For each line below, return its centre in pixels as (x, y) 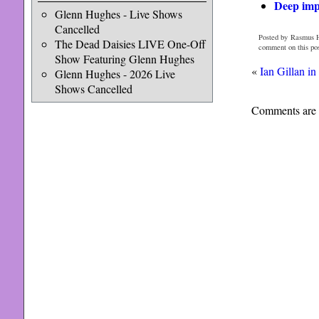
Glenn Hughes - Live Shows (118, 14)
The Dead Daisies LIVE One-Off (130, 44)
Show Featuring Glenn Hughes (124, 59)
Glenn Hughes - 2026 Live (115, 74)
